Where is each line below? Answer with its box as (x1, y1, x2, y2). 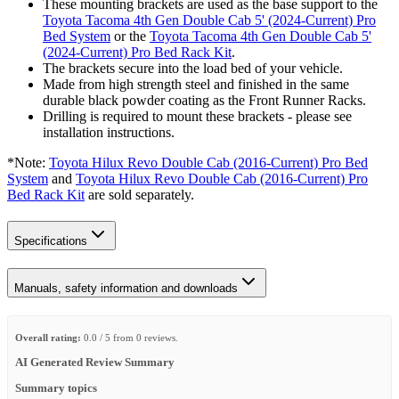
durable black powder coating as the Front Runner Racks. (43, 92, 366, 108)
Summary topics (15, 382, 97, 395)
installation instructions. (43, 124, 178, 140)
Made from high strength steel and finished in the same (43, 76, 349, 92)
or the (110, 28, 150, 44)
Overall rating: (15, 331, 81, 343)
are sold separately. (85, 186, 194, 202)
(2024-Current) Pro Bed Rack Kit (43, 44, 232, 60)
